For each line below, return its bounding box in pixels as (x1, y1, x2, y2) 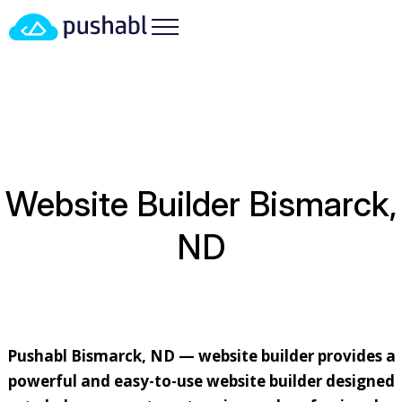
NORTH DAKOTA (181, 99, 310, 119)
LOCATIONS (76, 99, 169, 119)
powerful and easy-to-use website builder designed (7, 371, 395, 391)
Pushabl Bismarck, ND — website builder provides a (6, 345, 396, 366)
